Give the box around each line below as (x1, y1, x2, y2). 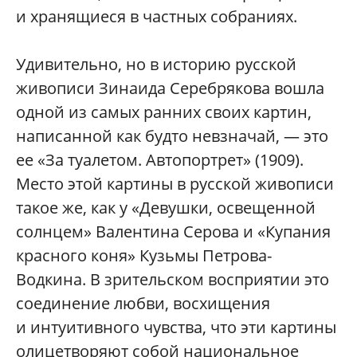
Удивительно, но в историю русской (16, 53, 296, 75)
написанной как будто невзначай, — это (16, 124, 328, 147)
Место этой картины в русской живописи (16, 172, 334, 194)
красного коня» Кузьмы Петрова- (16, 244, 272, 266)
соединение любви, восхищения (16, 292, 270, 314)
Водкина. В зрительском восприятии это (16, 268, 329, 290)
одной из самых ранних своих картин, (16, 100, 312, 123)
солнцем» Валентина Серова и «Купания (16, 220, 331, 242)
